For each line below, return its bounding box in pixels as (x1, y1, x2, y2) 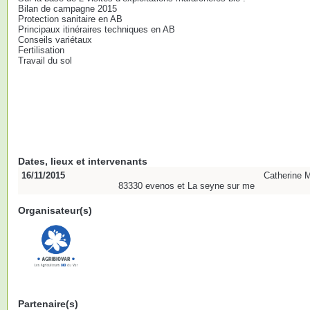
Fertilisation (18, 45, 64, 55)
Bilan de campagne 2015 (18, 3, 117, 14)
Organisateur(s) (18, 205, 92, 216)
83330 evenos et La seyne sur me (118, 181, 255, 191)
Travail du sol (18, 55, 72, 66)
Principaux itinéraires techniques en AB (18, 24, 175, 35)
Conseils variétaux (18, 35, 92, 45)
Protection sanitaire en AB (18, 14, 122, 24)
